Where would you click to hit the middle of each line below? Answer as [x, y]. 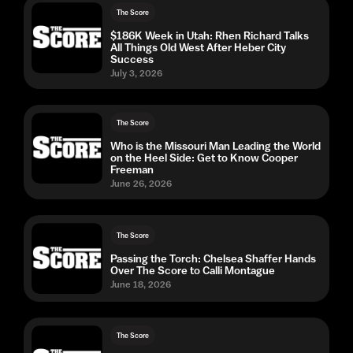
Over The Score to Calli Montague [193, 270]
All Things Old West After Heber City [198, 47]
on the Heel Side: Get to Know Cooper [204, 158]
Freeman [132, 169]
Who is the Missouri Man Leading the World [216, 146]
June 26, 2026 [141, 184]
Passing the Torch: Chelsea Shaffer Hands [213, 258]
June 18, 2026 [141, 284]
